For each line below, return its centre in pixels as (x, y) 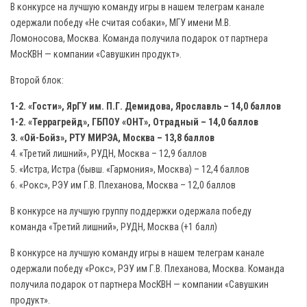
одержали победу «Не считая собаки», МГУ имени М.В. (121, 23)
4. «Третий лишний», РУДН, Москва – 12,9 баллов (109, 153)
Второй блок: (37, 80)
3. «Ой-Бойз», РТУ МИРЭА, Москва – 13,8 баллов (112, 138)
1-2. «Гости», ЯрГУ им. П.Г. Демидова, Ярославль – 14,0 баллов (146, 106)
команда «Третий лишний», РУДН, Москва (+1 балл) (114, 227)
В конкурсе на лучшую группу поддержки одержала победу (131, 211)
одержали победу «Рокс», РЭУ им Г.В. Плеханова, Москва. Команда (147, 269)
